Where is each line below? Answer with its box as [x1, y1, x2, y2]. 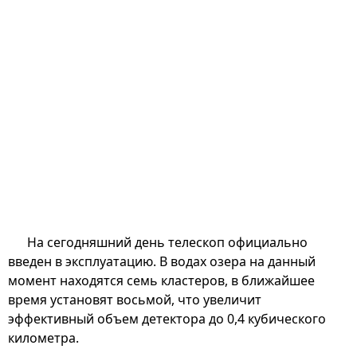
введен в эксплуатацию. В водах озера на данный [8, 252, 316, 270]
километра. [8, 328, 79, 347]
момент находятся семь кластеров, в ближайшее [8, 271, 315, 289]
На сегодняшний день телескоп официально [27, 233, 308, 251]
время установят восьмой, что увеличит [8, 290, 261, 308]
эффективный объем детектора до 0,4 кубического [8, 309, 326, 328]
